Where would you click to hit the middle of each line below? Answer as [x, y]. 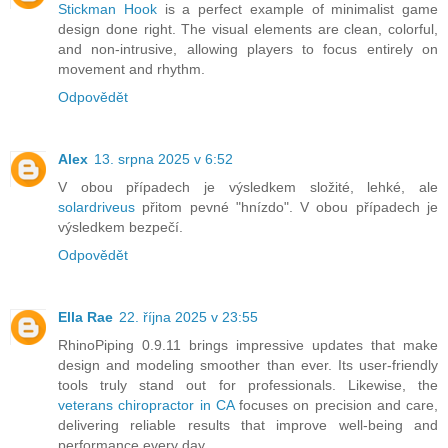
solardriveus [96, 206]
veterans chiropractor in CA [146, 404]
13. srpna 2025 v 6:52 [163, 158]
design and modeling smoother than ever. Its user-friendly [248, 364]
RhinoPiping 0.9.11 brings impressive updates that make [248, 344]
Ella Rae [85, 316]
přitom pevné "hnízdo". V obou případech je [286, 206]
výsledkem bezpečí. [120, 226]
